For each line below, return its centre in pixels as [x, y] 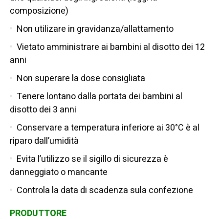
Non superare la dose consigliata [81, 79]
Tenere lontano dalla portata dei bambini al [99, 97]
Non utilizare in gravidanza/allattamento [95, 29]
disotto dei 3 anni [43, 110]
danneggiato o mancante [59, 173]
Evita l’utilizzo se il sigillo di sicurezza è [92, 159]
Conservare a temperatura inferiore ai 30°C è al [108, 128]
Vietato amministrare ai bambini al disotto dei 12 [111, 47]
